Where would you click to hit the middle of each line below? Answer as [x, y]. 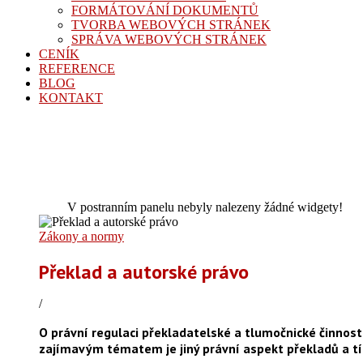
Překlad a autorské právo [144, 272]
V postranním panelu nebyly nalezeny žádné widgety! [205, 207]
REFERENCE [77, 68]
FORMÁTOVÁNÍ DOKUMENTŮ [165, 10]
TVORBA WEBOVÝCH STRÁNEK [171, 24]
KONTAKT [71, 97]
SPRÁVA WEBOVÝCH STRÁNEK [169, 39]
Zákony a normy [81, 236]
